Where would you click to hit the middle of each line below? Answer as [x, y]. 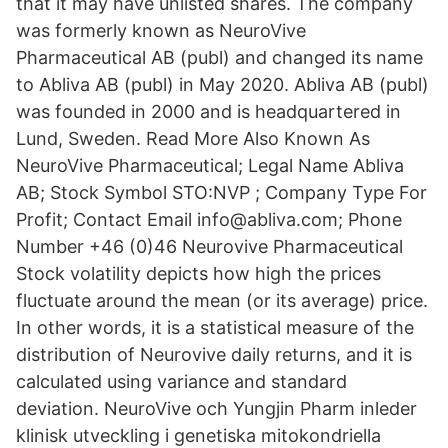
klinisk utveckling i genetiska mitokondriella [198, 435]
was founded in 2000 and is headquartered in [208, 111]
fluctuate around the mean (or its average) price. [222, 300]
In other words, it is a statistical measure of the [215, 327]
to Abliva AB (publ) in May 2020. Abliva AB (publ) [222, 84]
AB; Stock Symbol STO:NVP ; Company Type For [221, 192]
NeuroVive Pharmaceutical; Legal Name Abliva [210, 165]
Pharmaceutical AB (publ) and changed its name [219, 57]
